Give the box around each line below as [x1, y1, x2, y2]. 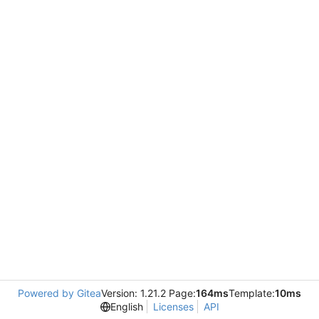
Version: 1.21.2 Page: [101, 287, 196, 299]
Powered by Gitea [18, 287, 101, 299]
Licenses [152, 300, 194, 313]
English [110, 300, 143, 313]
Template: [229, 287, 275, 299]
